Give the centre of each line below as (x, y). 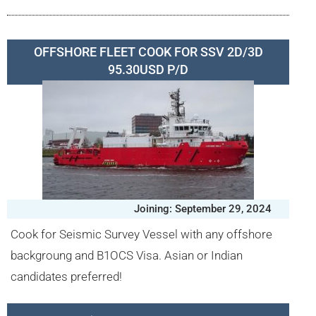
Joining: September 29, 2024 (203, 209)
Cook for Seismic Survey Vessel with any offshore (141, 234)
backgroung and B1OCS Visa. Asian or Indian (127, 255)
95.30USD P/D (148, 69)
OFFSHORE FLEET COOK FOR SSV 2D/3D (148, 52)
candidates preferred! (66, 276)
